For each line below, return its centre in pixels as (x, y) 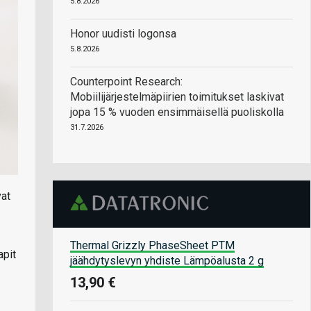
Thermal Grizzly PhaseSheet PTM (152, 245)
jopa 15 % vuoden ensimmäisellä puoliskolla (177, 112)
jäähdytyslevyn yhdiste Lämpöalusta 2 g (167, 260)
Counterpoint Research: (126, 82)
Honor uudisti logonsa (123, 34)
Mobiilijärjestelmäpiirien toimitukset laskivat (177, 97)
